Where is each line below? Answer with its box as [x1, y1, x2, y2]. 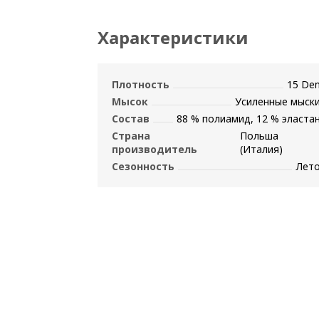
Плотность [112, 78, 169, 91]
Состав [112, 112, 150, 125]
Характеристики [98, 26, 249, 49]
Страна [112, 129, 150, 142]
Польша [240, 129, 279, 142]
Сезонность [112, 159, 174, 173]
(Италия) [240, 142, 283, 156]
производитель [112, 142, 197, 156]
